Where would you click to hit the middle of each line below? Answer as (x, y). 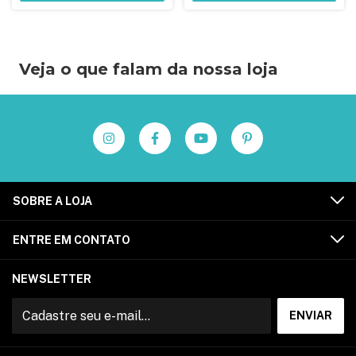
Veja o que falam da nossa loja (149, 69)
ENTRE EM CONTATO (72, 240)
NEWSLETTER (52, 279)
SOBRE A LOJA (52, 201)
